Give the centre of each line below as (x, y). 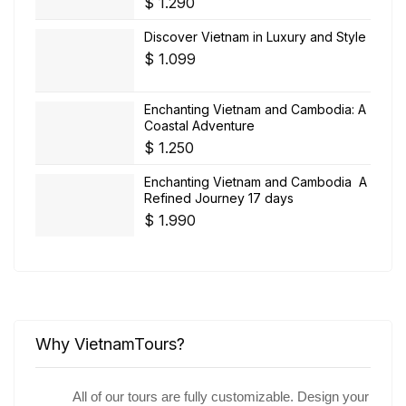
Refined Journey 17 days (219, 198)
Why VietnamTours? (110, 343)
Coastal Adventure (199, 125)
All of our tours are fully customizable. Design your (221, 396)
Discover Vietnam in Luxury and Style (255, 36)
